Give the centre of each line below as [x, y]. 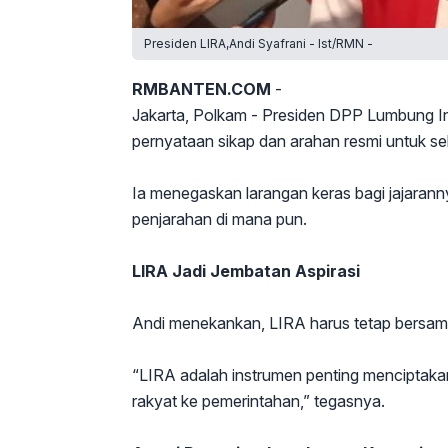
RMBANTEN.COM [201, 89]
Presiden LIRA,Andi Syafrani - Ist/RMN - [258, 43]
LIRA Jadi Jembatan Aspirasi [246, 271]
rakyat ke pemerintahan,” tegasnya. [258, 401]
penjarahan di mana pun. [219, 219]
